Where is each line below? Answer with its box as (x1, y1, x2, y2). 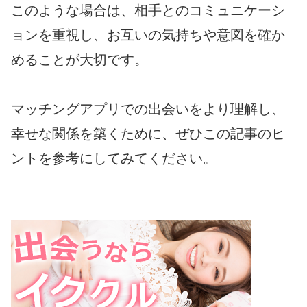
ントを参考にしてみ (11, 151, 134, 167)
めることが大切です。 (11, 52, 148, 68)
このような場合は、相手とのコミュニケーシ (11, 3, 285, 19)
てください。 (134, 151, 217, 167)
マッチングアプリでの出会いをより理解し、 (11, 101, 285, 117)
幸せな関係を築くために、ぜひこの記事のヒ (11, 126, 285, 142)
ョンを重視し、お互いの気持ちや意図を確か (11, 27, 285, 43)
